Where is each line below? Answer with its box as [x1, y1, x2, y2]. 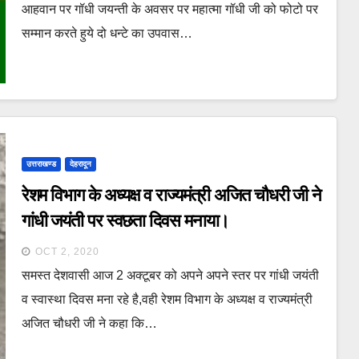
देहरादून [69, 159, 91, 168]
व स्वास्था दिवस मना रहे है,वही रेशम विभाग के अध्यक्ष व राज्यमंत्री [21, 292, 313, 306]
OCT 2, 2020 [34, 245, 99, 257]
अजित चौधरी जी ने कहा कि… [21, 316, 157, 330]
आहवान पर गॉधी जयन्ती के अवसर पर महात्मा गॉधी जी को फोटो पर [21, 2, 318, 16]
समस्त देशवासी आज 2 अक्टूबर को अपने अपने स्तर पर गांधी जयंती [21, 268, 319, 282]
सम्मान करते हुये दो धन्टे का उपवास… [21, 26, 192, 40]
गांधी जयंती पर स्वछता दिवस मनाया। [21, 209, 230, 232]
